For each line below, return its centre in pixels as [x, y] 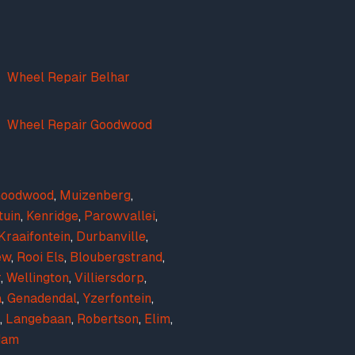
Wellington [38, 278]
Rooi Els [40, 257]
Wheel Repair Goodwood [80, 125]
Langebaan [38, 319]
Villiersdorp [109, 278]
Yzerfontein [117, 298]
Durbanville [111, 237]
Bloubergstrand [116, 257]
